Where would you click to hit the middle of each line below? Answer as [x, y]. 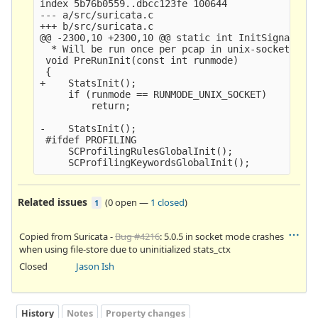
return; [86, 105]
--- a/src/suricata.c [97, 15]
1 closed [168, 202]
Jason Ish [95, 266]
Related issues [53, 202]
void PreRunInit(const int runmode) [139, 60]
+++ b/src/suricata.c [97, 26]
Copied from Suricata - [67, 236]
